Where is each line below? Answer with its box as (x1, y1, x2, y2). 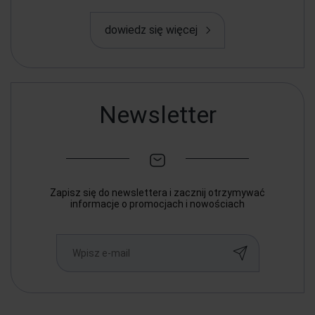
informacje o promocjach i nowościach (70, 198, 245, 210)
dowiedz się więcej (105, 23, 198, 37)
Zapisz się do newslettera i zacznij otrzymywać (50, 186, 265, 198)
